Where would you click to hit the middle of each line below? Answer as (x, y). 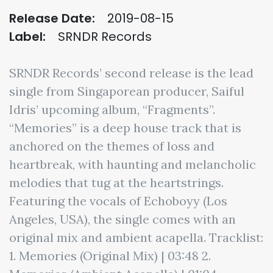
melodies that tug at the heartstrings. (116, 183)
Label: (27, 37)
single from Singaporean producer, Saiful (127, 91)
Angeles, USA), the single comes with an (122, 219)
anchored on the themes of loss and (112, 146)
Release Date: (52, 18)
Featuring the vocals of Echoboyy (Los (118, 201)
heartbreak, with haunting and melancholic (133, 164)
